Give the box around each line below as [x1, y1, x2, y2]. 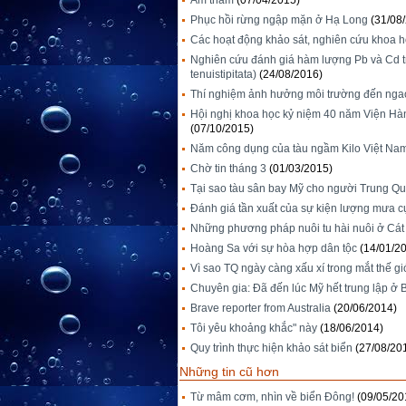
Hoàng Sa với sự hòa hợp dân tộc [190, 242, 357, 256]
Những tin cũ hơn [179, 364, 279, 380]
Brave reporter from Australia [190, 302, 331, 315]
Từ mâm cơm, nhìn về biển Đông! [190, 391, 354, 404]
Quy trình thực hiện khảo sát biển [190, 342, 353, 355]
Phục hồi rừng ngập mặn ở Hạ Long [190, 14, 368, 27]
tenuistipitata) [190, 68, 256, 82]
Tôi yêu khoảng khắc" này [190, 322, 317, 335]
